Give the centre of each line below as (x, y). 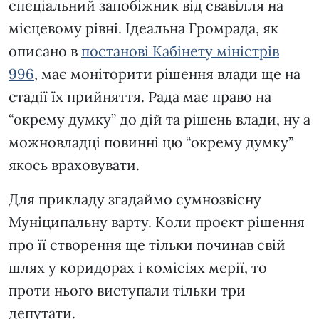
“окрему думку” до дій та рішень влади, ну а (159, 120)
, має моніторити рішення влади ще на (167, 74)
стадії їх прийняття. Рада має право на (140, 97)
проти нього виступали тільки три (127, 291)
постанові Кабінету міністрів (180, 51)
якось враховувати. (78, 165)
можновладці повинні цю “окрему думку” (151, 142)
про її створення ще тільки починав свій (147, 245)
